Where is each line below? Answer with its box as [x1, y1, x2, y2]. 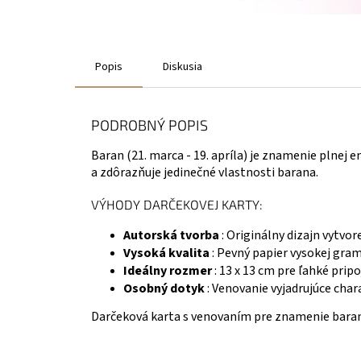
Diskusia [163, 59, 202, 75]
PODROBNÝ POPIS [91, 116, 208, 134]
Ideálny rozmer [123, 262, 212, 280]
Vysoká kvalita [123, 244, 210, 262]
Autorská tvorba [123, 226, 219, 244]
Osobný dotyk [123, 280, 205, 297]
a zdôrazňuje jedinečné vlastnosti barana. [91, 164, 318, 181]
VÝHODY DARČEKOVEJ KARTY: [91, 197, 263, 212]
